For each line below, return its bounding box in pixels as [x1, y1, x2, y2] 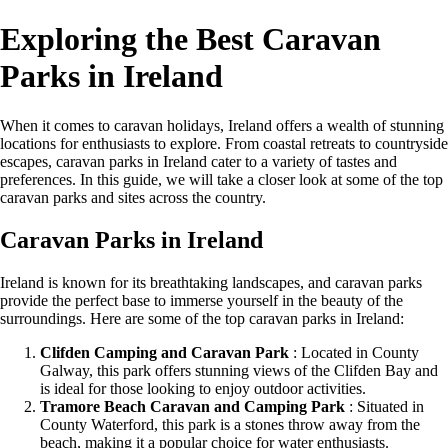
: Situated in [345, 397, 424, 415]
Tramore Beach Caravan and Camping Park [40, 397, 345, 415]
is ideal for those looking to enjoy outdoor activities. [40, 379, 366, 397]
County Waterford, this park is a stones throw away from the [40, 415, 420, 433]
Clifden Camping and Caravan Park [40, 343, 289, 361]
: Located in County [289, 343, 419, 361]
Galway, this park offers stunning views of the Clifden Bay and [40, 361, 438, 379]
